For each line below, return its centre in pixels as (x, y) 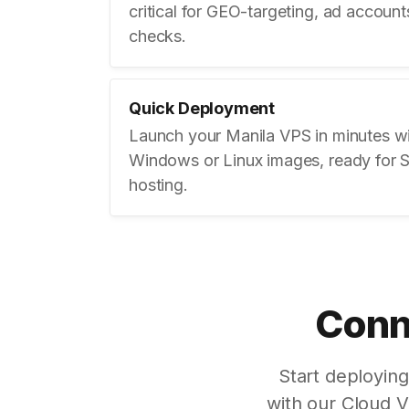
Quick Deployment (202, 108)
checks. (157, 36)
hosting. (158, 185)
